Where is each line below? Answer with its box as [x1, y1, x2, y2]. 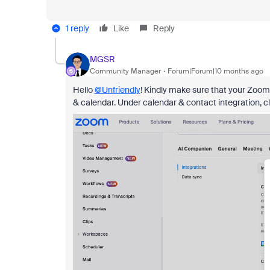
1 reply [65, 23, 89, 34]
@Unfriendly [94, 84, 140, 95]
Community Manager [89, 66, 161, 76]
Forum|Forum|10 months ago [167, 66, 263, 76]
